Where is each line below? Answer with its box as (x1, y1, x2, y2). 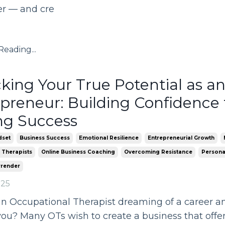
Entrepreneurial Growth (147, 135, 214, 141)
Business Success (19, 135, 70, 141)
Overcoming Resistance (124, 149, 192, 155)
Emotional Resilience (78, 135, 139, 141)
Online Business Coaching (41, 149, 115, 155)
